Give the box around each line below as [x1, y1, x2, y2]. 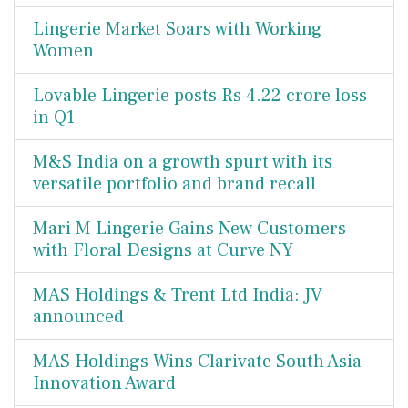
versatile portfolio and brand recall [33, 172, 316, 196]
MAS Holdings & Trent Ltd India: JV [33, 283, 322, 307]
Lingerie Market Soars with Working [33, 17, 322, 41]
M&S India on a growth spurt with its [33, 150, 332, 174]
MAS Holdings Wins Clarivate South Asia [33, 350, 362, 373]
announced [33, 305, 124, 329]
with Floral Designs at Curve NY [33, 239, 293, 262]
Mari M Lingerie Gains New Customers [33, 217, 346, 240]
